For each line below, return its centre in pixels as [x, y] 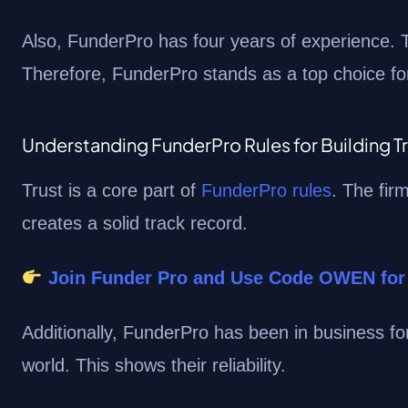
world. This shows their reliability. [154, 365]
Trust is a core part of [112, 190]
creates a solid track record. [135, 223]
